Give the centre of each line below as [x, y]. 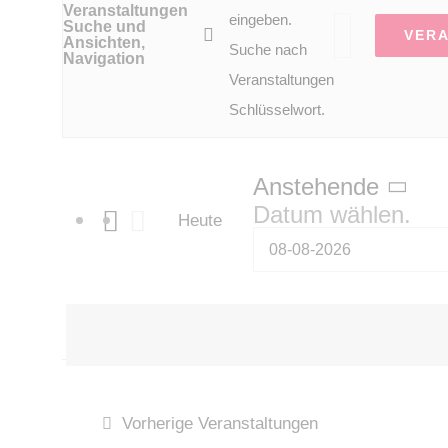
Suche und [104, 27]
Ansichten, [104, 43]
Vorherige [159, 423]
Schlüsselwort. [277, 110]
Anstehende [316, 186]
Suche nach [268, 50]
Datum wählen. [332, 215]
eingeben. [260, 20]
